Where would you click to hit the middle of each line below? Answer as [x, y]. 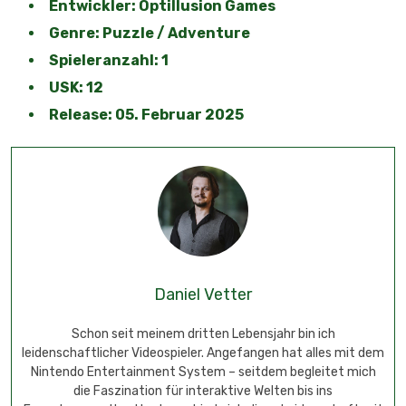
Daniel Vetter [203, 295]
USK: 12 [76, 88]
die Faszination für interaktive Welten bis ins [203, 391]
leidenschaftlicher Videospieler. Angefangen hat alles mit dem [203, 353]
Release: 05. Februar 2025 [146, 115]
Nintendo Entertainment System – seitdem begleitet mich [203, 372]
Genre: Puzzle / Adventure [150, 34]
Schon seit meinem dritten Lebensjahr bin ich [203, 334]
